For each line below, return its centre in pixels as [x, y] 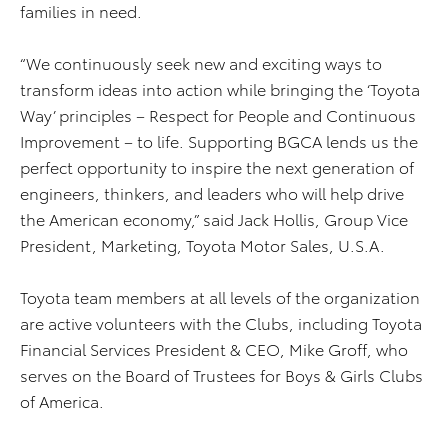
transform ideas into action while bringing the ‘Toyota [220, 88]
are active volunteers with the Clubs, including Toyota [221, 322]
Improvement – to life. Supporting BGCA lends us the [219, 140]
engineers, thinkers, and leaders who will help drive [212, 192]
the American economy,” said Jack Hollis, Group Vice [214, 218]
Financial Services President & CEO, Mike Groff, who [214, 348]
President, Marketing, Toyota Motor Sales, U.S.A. [202, 244]
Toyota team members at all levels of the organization [220, 296]
